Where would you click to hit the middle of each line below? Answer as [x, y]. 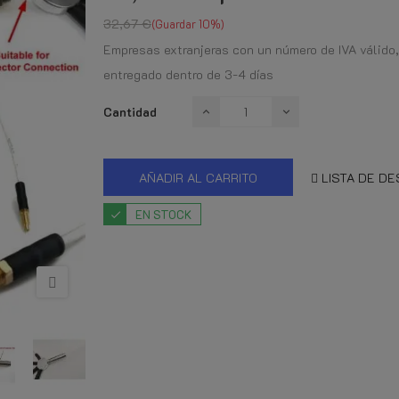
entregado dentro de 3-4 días [188, 75]
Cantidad [130, 112]
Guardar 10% [188, 24]
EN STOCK [163, 215]
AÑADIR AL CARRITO [198, 177]
